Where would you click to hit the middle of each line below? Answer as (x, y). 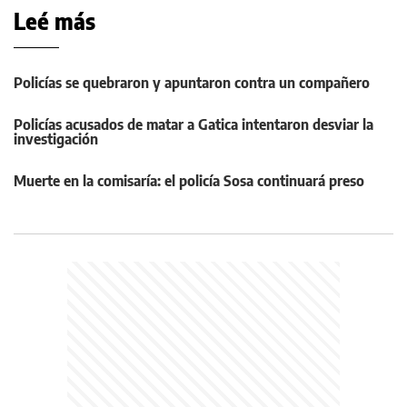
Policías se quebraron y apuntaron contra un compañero (192, 82)
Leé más (55, 20)
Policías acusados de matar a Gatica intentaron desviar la (194, 124)
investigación (56, 139)
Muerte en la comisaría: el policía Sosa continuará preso (189, 180)
